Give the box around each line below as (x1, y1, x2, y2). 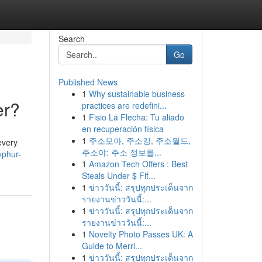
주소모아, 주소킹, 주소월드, (88, 135, 191, 146)
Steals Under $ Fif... (81, 170, 156, 181)
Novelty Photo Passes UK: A (88, 228, 193, 240)
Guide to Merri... (81, 240, 142, 251)
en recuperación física (81, 123, 164, 135)
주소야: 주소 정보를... (81, 146, 161, 158)
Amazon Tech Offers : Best (88, 158, 188, 170)
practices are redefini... (81, 99, 167, 111)
